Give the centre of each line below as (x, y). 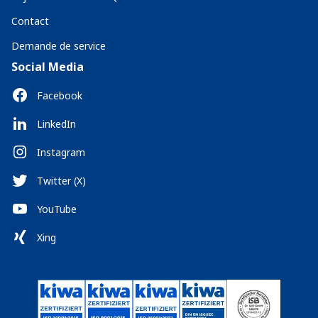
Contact (30, 21)
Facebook (60, 95)
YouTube (57, 209)
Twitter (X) (61, 180)
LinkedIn (56, 124)
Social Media (48, 67)
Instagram (61, 152)
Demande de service (59, 46)
